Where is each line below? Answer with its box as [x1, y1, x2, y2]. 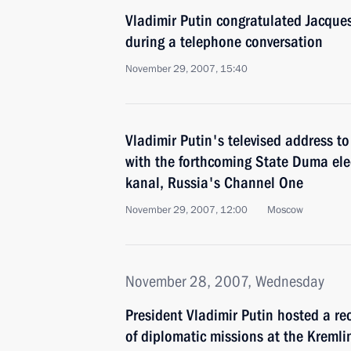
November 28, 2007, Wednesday [125, 272, 324, 291]
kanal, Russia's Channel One [125, 173, 303, 192]
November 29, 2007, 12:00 [125, 203, 248, 217]
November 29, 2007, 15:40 [125, 62, 248, 76]
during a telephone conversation [125, 32, 323, 51]
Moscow [267, 203, 303, 217]
